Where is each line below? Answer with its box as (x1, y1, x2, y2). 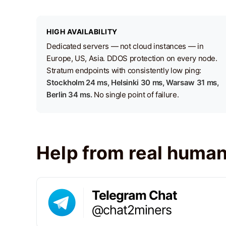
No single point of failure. (92, 90, 179, 99)
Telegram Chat (92, 187, 177, 203)
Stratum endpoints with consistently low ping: (46, 66, 201, 75)
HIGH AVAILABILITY (46, 27, 118, 36)
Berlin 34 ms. (46, 90, 92, 99)
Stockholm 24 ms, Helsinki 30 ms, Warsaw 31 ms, (46, 78, 219, 87)
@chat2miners (92, 202, 172, 217)
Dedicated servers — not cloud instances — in (46, 41, 204, 51)
